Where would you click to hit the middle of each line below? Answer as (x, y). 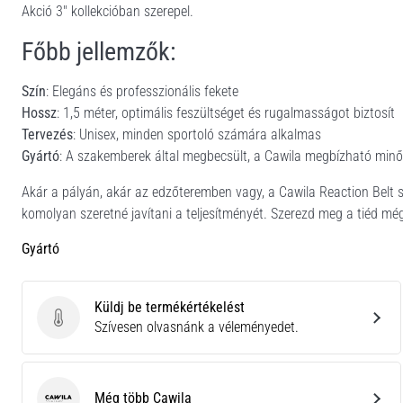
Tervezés (47, 134)
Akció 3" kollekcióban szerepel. (107, 11)
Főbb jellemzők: (99, 52)
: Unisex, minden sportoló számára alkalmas (197, 134)
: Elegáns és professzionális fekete (142, 91)
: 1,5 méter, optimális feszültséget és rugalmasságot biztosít (226, 113)
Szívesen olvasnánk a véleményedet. (197, 327)
